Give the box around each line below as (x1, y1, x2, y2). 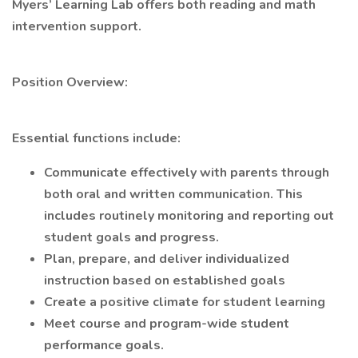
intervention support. (12, 18, 141, 35)
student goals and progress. (44, 229, 219, 246)
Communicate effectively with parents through (44, 164, 329, 181)
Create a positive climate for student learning (44, 293, 325, 311)
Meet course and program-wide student (44, 315, 289, 332)
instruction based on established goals (44, 272, 285, 289)
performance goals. (44, 336, 164, 354)
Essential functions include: (12, 129, 181, 147)
